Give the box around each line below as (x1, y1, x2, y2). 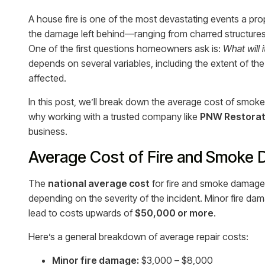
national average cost (48, 177, 150, 189)
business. (28, 125, 67, 137)
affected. (28, 72, 66, 84)
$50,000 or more (135, 207, 214, 219)
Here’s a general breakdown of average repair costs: (28, 231, 248, 243)
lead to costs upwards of (28, 207, 135, 219)
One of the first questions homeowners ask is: (28, 43, 223, 54)
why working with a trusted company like (28, 111, 200, 122)
